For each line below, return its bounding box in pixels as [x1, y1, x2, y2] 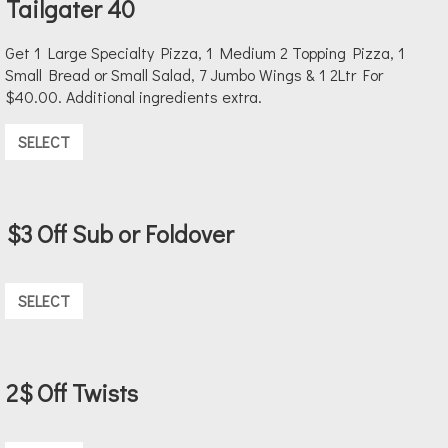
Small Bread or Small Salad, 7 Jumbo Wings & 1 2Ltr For [5, 64, 383, 86]
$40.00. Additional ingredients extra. [5, 86, 262, 108]
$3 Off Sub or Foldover [6, 218, 234, 250]
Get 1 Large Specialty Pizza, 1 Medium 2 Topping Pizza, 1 [5, 42, 405, 64]
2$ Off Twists [6, 377, 138, 409]
